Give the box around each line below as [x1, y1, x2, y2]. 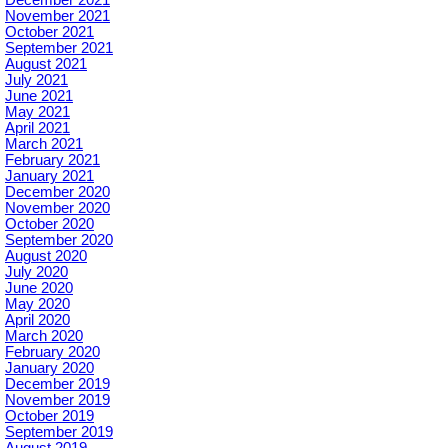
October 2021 [5, 24, 94, 40]
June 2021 [5, 88, 73, 104]
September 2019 [5, 424, 113, 440]
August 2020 [5, 248, 87, 264]
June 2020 [5, 280, 73, 296]
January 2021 [5, 168, 94, 184]
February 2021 [5, 152, 100, 168]
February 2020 [5, 344, 100, 360]
